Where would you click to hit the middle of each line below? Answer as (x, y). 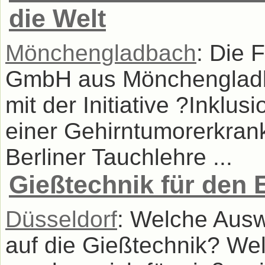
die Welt (57, 19)
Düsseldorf (61, 219)
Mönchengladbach (101, 53)
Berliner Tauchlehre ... (119, 157)
